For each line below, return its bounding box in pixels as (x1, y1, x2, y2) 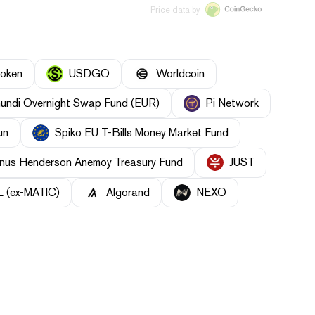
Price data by (150, 4, 200, 15)
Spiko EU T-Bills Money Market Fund (55, 126, 229, 140)
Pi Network (206, 96, 259, 110)
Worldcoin (156, 67, 205, 81)
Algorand (106, 185, 150, 199)
